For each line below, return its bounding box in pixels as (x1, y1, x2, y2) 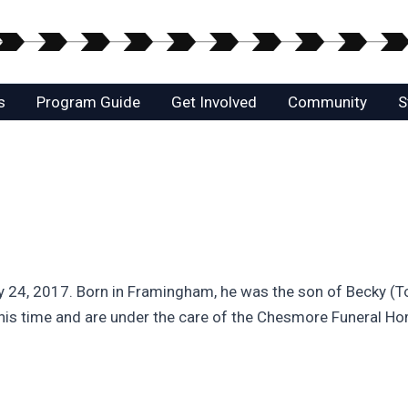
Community (288, 93, 367, 112)
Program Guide (36, 93, 140, 112)
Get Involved (171, 93, 257, 112)
